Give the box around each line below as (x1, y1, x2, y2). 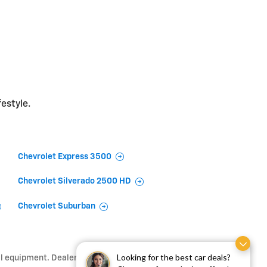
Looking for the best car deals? (117, 252, 231, 262)
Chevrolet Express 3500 (18, 152, 111, 161)
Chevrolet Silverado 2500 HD (18, 177, 131, 186)
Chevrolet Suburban (18, 202, 95, 211)
